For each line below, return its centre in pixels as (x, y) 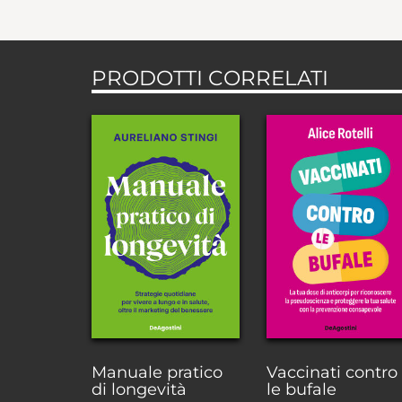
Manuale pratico (157, 373)
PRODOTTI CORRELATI (210, 78)
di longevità (139, 390)
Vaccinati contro (332, 373)
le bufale (301, 390)
